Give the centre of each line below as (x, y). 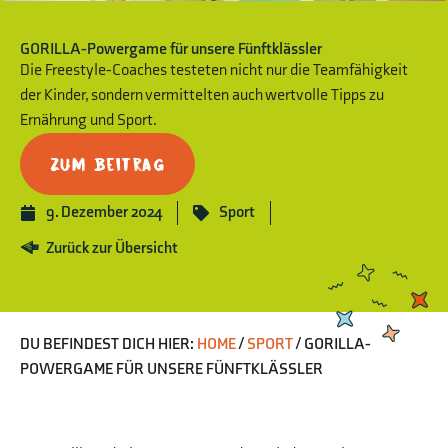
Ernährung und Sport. (88, 120)
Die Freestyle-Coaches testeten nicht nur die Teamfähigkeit (214, 70)
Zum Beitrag (107, 163)
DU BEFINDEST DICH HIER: (107, 344)
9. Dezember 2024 (104, 212)
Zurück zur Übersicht (112, 248)
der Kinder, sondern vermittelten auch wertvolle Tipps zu (202, 95)
